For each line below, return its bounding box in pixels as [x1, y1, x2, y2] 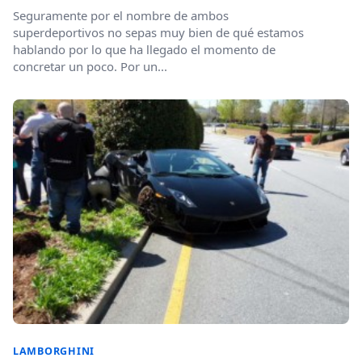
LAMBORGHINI [13, 343, 95, 358]
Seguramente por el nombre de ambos [13, 7, 229, 24]
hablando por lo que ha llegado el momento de [13, 41, 276, 58]
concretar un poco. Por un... [13, 58, 167, 75]
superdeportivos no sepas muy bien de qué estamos [13, 24, 304, 41]
